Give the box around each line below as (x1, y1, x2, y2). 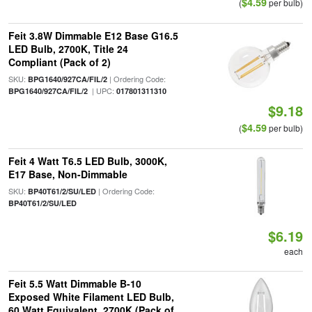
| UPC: (87, 85, 116, 96)
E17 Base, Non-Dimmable (8, 167, 127, 181)
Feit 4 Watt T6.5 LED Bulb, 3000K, (8, 154, 167, 168)
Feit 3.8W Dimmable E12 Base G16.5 (8, 29, 178, 42)
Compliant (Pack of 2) (8, 55, 111, 69)
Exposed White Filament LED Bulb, (8, 290, 174, 304)
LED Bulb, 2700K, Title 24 (8, 42, 128, 56)
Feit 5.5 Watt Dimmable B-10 (8, 276, 141, 290)
